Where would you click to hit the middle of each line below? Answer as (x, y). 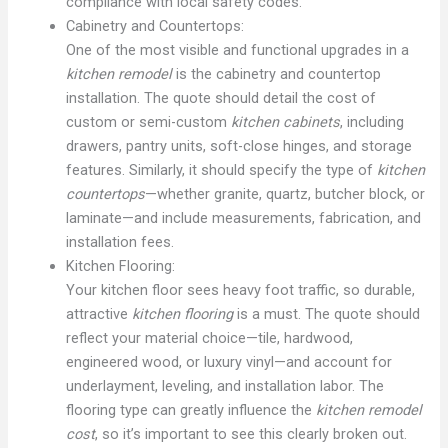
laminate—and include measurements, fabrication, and (244, 218)
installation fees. (120, 242)
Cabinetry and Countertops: (155, 26)
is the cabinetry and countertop (277, 74)
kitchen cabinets (286, 122)
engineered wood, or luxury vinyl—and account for (229, 362)
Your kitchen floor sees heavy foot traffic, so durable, (241, 290)
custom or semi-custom (149, 122)
